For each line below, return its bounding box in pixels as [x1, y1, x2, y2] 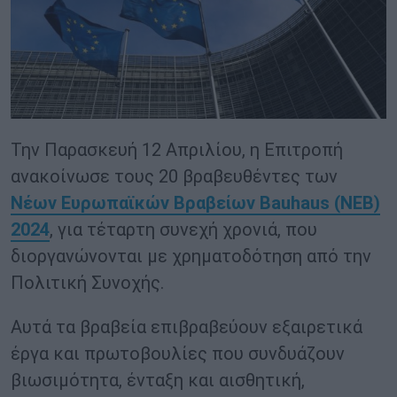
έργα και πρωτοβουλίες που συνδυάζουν [11, 343, 345, 365]
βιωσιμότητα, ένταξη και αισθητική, [11, 370, 305, 392]
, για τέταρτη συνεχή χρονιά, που [50, 219, 317, 241]
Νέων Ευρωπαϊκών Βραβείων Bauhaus [11, 192, 330, 214]
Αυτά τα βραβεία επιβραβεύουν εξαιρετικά [11, 316, 362, 339]
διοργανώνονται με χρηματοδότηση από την [11, 245, 371, 268]
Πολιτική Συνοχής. [11, 272, 164, 294]
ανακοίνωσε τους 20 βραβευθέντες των [11, 166, 338, 188]
